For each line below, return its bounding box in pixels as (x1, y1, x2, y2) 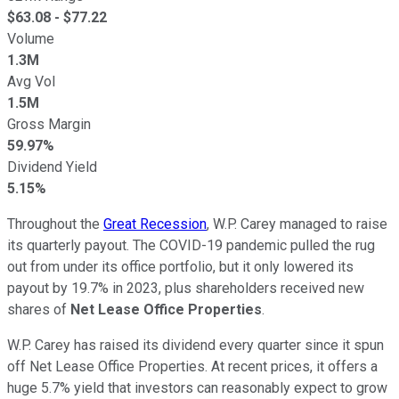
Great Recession (103, 215, 207, 232)
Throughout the (7, 215, 103, 232)
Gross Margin (7, 115, 91, 133)
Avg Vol (7, 72, 55, 90)
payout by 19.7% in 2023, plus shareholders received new (7, 279, 364, 297)
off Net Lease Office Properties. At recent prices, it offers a (7, 357, 378, 375)
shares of (7, 300, 70, 318)
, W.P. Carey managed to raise (207, 215, 387, 232)
